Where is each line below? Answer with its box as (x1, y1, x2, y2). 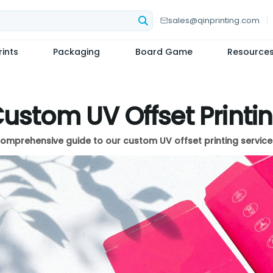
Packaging (53, 46, 100, 58)
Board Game (135, 46, 193, 58)
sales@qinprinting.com (168, 15, 260, 26)
